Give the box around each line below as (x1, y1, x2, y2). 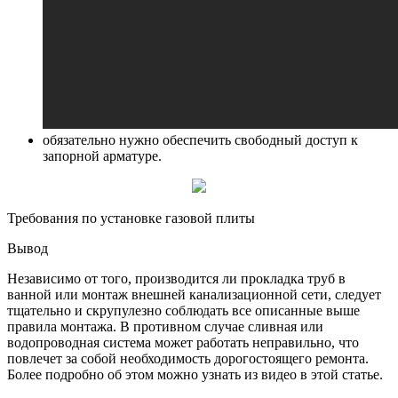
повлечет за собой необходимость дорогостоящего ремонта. (7, 350, 369, 366)
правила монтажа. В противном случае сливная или (7, 318, 323, 334)
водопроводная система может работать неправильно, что (7, 334, 359, 350)
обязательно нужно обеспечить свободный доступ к (43, 131, 358, 147)
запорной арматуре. (43, 147, 162, 163)
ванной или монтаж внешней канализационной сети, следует (7, 286, 381, 302)
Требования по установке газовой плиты (7, 210, 255, 226)
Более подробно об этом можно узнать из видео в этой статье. (7, 366, 383, 382)
